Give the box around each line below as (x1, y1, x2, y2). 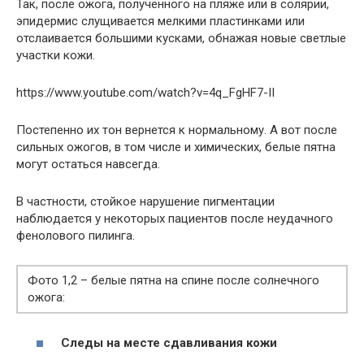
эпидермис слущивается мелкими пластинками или (16, 14, 305, 29)
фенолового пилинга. (16, 228, 135, 244)
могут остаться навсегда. (16, 157, 160, 172)
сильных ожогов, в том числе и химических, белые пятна (16, 140, 336, 155)
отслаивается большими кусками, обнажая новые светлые (16, 31, 346, 46)
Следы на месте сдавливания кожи (61, 335, 277, 350)
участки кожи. (16, 48, 95, 63)
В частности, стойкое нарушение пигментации (16, 194, 275, 210)
